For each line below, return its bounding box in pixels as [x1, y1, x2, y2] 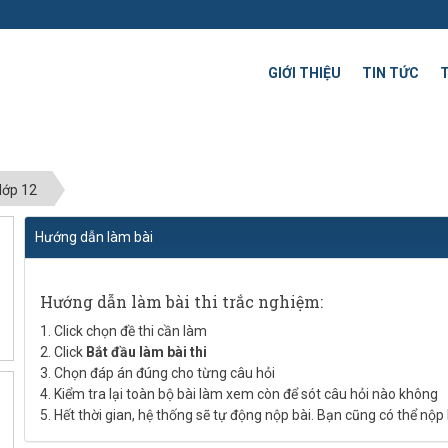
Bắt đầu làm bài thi [86, 344, 207, 361]
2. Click [40, 344, 86, 361]
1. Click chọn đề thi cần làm [40, 323, 207, 340]
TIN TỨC [362, 65, 419, 81]
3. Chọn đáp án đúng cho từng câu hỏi [40, 365, 275, 382]
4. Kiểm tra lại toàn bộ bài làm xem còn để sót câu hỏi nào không [40, 386, 438, 403]
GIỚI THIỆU [268, 65, 341, 81]
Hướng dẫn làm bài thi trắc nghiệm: [40, 291, 323, 313]
